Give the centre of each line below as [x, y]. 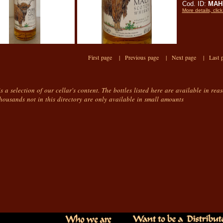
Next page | [190, 57]
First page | [107, 57]
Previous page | [148, 57]
